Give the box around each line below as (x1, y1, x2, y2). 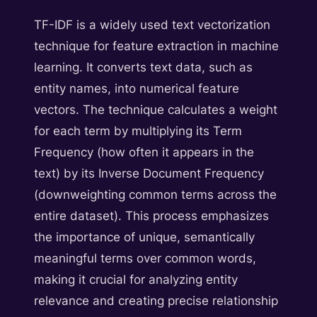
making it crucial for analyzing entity (34, 272, 238, 287)
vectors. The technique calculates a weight (34, 103, 277, 117)
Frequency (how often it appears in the (34, 145, 254, 160)
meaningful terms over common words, (34, 251, 256, 266)
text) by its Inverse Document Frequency (34, 166, 264, 181)
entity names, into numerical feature (34, 81, 239, 96)
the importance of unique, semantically (34, 230, 255, 245)
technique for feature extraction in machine (34, 39, 279, 54)
